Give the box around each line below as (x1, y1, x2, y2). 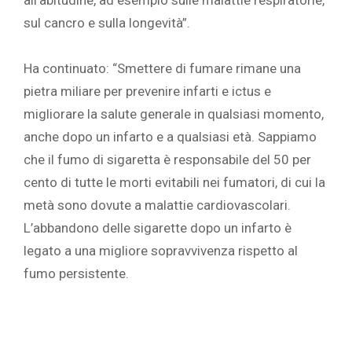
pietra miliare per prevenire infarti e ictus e (24, 83, 271, 100)
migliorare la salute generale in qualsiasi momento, (24, 106, 324, 123)
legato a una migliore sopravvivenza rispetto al (24, 243, 298, 259)
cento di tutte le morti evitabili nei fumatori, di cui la (24, 174, 325, 191)
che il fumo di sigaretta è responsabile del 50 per (24, 152, 311, 168)
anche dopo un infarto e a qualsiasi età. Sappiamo (24, 129, 317, 145)
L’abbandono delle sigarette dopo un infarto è (24, 220, 291, 236)
